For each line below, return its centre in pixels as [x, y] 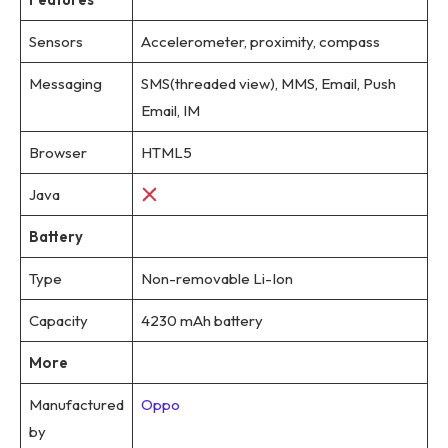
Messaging [65, 84]
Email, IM [170, 111]
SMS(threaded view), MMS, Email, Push [268, 84]
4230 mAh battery [201, 321]
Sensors [55, 42]
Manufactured [76, 405]
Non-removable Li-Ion [216, 279]
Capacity [58, 321]
